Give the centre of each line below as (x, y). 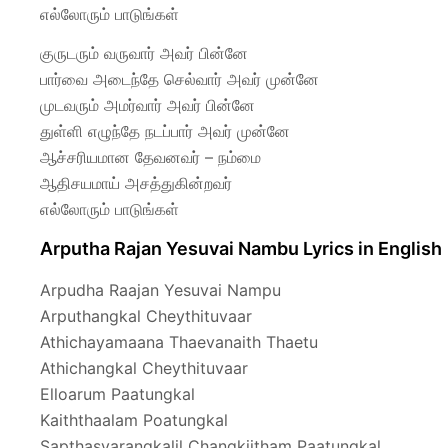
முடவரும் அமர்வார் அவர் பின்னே (147, 104)
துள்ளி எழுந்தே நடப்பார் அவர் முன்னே (165, 130)
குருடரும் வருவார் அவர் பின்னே (144, 52)
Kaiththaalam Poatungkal (134, 420)
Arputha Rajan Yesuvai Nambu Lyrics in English (241, 248)
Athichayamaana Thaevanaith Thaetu (179, 342)
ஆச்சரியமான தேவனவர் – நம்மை (150, 156)
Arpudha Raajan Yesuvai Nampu (160, 290)
